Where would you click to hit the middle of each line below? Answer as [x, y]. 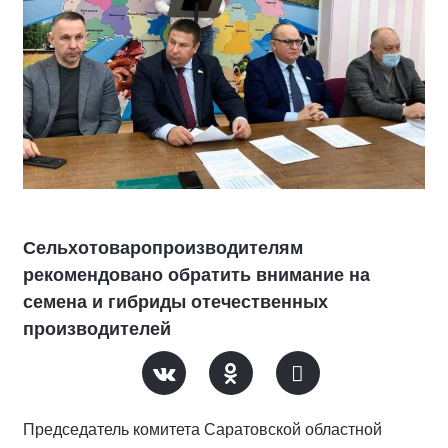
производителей [97, 329]
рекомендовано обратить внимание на [196, 275]
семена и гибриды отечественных [175, 302]
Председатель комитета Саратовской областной [202, 429]
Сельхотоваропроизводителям [163, 248]
